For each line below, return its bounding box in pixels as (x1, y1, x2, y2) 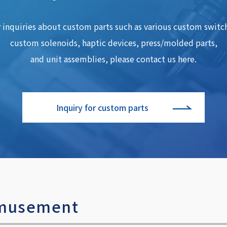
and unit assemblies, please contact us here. (30, 53, 197, 65)
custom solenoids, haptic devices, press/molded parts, (10, 36, 217, 49)
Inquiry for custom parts (56, 101, 148, 114)
